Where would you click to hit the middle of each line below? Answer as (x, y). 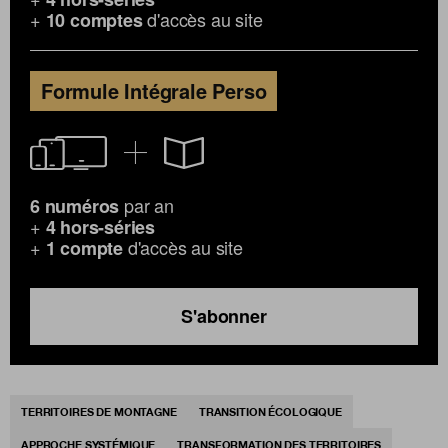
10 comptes (94, 20)
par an (146, 205)
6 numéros (75, 206)
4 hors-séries (100, 227)
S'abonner (224, 316)
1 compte (84, 248)
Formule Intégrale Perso (154, 90)
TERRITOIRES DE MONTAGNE (99, 411)
